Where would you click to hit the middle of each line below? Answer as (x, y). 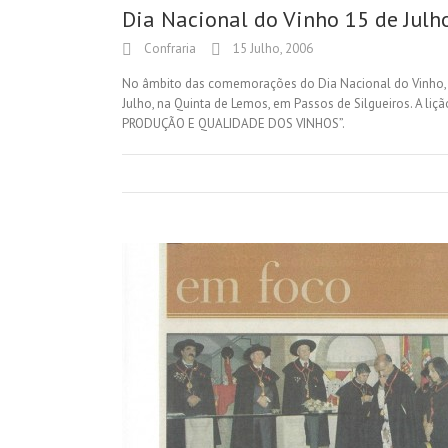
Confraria (168, 48)
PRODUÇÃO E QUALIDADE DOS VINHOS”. (236, 123)
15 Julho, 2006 (271, 48)
